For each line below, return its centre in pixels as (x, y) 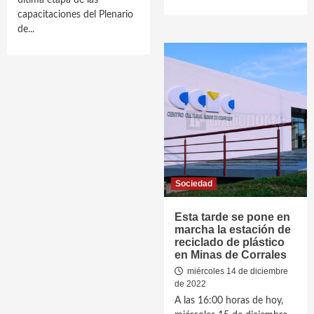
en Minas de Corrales (231, 255)
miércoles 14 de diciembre (237, 271)
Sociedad (194, 184)
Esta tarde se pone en (232, 217)
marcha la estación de (233, 230)
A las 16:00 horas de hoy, (229, 301)
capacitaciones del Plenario (75, 15)
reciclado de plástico (230, 242)
